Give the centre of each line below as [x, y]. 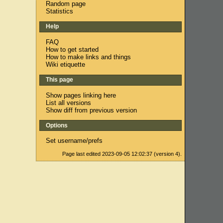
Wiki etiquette [66, 64]
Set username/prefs [74, 141]
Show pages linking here [81, 95]
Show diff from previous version [92, 110]
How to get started [72, 49]
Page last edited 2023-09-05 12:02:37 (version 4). [122, 154]
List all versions [69, 103]
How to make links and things [89, 57]
